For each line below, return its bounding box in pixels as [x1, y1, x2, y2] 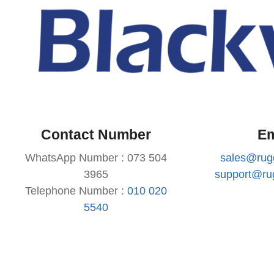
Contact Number [41, 126, 152, 143]
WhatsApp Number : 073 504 [25, 152, 168, 165]
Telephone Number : [25, 185, 128, 198]
